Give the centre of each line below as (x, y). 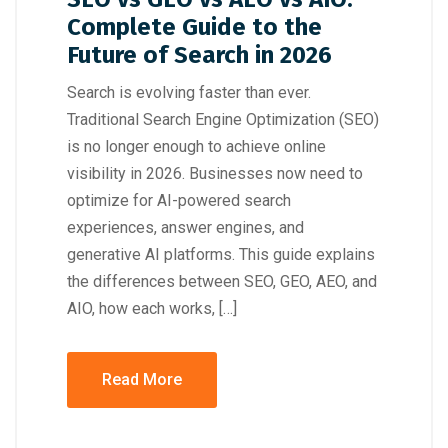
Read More (142, 380)
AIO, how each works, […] (152, 309)
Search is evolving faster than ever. (189, 93)
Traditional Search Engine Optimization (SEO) (223, 120)
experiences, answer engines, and (185, 228)
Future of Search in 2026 (199, 55)
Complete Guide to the (194, 27)
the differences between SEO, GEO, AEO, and (222, 282)
